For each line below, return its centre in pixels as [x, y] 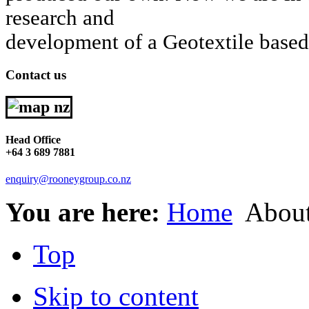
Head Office [33, 139]
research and [60, 18]
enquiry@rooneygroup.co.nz [68, 179]
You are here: [86, 212]
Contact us [36, 74]
